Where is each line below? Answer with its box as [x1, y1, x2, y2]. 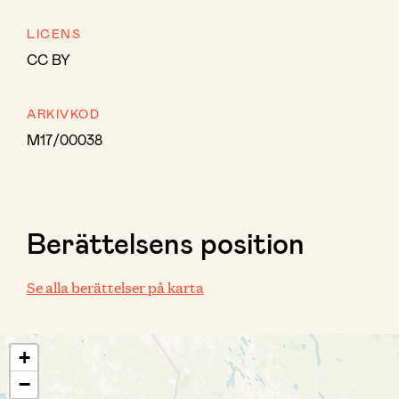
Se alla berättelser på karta [27, 277, 204, 297]
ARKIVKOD [27, 106, 100, 121]
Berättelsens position [27, 225, 305, 259]
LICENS [27, 26, 81, 41]
